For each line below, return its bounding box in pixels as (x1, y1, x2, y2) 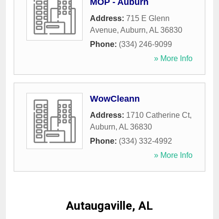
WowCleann (90, 94, 140, 104)
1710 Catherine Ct (126, 111, 190, 120)
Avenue (90, 26, 117, 35)
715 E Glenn (126, 14, 170, 23)
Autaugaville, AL (66, 199, 153, 213)
